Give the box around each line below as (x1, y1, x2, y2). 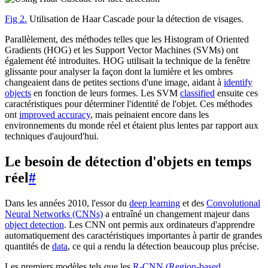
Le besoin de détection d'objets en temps (5, 153, 251, 169)
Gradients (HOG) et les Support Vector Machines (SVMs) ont (5, 44, 238, 55)
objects (5, 87, 31, 98)
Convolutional (206, 197, 260, 208)
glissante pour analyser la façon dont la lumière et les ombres (5, 66, 233, 77)
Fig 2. (5, 13, 27, 24)
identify (224, 77, 252, 87)
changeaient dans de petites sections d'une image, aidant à (5, 77, 224, 87)
